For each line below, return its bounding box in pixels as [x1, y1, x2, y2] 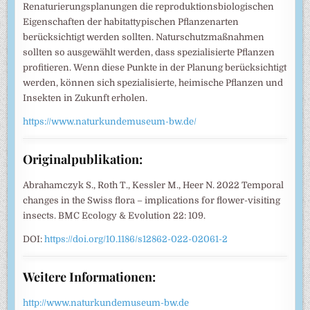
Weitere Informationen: [23, 268, 156, 285]
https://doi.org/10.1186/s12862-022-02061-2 [44, 233, 228, 244]
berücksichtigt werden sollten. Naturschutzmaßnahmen [23, 31, 265, 42]
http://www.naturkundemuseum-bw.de [23, 297, 190, 308]
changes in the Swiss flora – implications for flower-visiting [23, 194, 281, 206]
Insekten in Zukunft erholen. [23, 92, 148, 103]
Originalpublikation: [23, 150, 143, 167]
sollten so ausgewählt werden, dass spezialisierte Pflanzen [23, 46, 275, 57]
